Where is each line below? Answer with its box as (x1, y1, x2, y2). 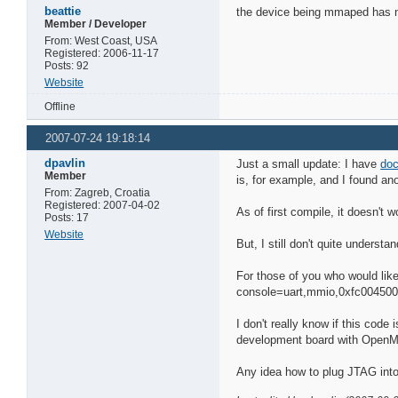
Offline (44, 100, 76, 114)
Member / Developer (44, 18, 147, 31)
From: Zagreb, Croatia (44, 187, 151, 200)
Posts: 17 (44, 211, 90, 225)
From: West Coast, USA (44, 35, 158, 48)
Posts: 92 (44, 60, 90, 73)
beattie (44, 4, 82, 19)
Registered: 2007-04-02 (44, 199, 161, 212)
